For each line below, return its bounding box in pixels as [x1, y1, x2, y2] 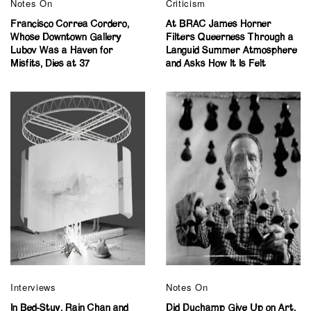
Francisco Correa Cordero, [10, 19, 129, 30]
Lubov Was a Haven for [10, 46, 113, 56]
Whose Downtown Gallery [10, 33, 121, 43]
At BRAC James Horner [166, 19, 271, 30]
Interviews [10, 280, 56, 294]
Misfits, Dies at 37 [10, 59, 90, 69]
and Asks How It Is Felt [166, 59, 266, 69]
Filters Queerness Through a [166, 33, 294, 43]
